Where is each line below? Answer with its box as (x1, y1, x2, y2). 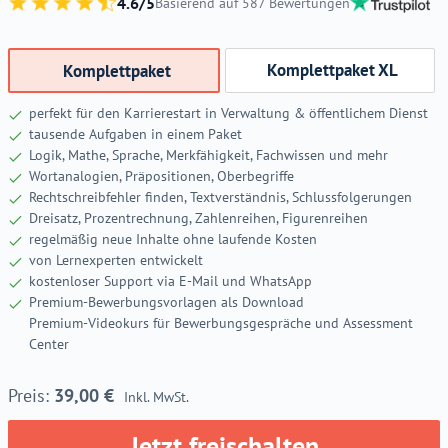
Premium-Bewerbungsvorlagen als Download (29, 293, 304, 312)
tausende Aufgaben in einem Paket (29, 125, 242, 144)
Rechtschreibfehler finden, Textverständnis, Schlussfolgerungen (29, 188, 412, 207)
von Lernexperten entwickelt (29, 251, 203, 270)
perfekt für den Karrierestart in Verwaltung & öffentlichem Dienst (29, 104, 428, 123)
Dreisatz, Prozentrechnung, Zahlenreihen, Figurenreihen (29, 209, 368, 228)
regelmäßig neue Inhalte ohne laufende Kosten (29, 230, 317, 249)
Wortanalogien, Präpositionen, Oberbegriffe (29, 167, 294, 186)
